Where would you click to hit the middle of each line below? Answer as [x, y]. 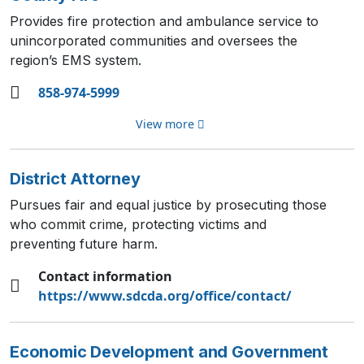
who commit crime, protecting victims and [138, 224]
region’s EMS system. [76, 60]
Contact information [105, 276]
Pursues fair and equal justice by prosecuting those [168, 205]
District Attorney [75, 179]
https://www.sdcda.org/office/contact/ [165, 296]
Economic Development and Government [169, 352]
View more [166, 124]
